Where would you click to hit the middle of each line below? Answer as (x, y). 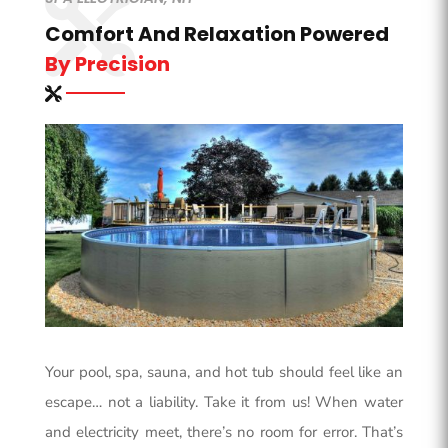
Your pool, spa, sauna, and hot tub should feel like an (224, 372)
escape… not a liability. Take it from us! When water (224, 402)
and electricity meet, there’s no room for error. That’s (224, 432)
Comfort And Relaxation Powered (216, 33)
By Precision (107, 63)
